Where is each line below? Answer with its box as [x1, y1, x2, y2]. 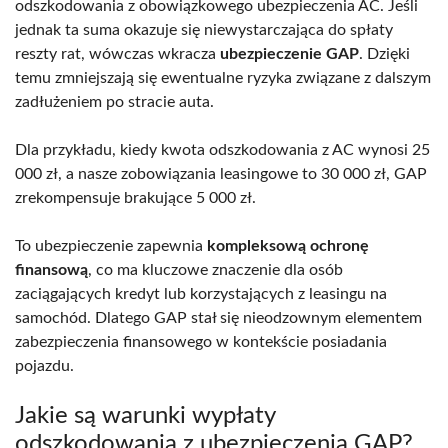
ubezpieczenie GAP [220, 45, 359, 62]
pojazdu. [15, 357, 74, 374]
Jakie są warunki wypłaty [15, 403, 275, 428]
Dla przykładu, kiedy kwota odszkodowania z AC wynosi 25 [15, 141, 430, 158]
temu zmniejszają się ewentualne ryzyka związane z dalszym [15, 69, 431, 86]
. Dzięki [359, 45, 410, 62]
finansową [15, 261, 88, 278]
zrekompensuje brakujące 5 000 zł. [15, 189, 256, 206]
